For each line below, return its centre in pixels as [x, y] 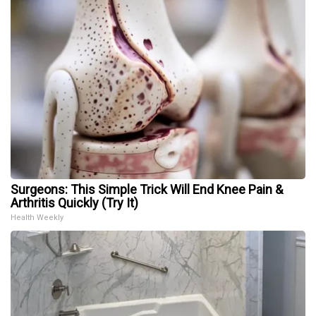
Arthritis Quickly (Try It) [74, 203]
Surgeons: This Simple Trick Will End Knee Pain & [147, 190]
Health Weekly [37, 218]
